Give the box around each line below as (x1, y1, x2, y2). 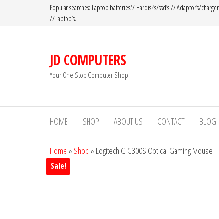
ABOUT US (114, 115, 143, 127)
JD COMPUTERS (50, 50, 126, 69)
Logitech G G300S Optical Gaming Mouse (96, 145, 213, 156)
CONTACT (157, 115, 185, 127)
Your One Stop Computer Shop (50, 69, 128, 80)
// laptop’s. (50, 14, 76, 23)
